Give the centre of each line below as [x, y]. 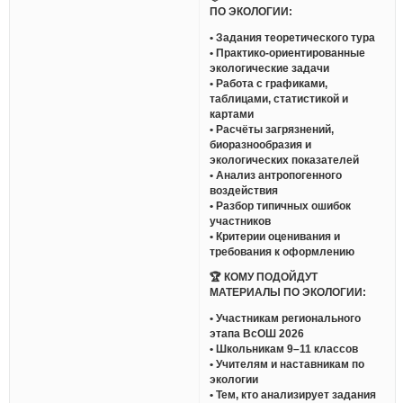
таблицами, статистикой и [279, 98]
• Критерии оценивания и [275, 236]
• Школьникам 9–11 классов [284, 348]
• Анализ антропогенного [276, 175]
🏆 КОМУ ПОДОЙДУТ [264, 277]
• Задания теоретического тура [293, 37]
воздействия [244, 190]
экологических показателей [285, 159]
